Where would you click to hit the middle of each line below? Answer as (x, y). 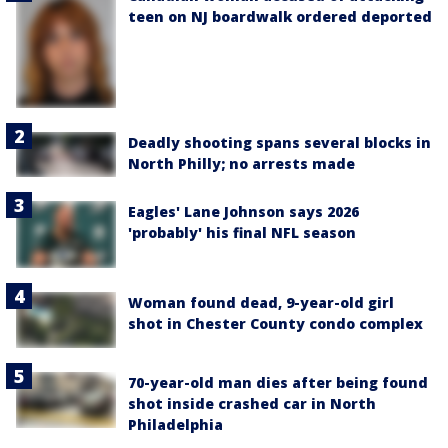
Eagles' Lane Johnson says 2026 (243, 211)
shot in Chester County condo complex (275, 323)
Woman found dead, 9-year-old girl (261, 302)
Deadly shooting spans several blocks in (279, 143)
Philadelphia (175, 424)
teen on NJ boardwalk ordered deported (280, 17)
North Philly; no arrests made (241, 164)
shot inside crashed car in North (252, 403)
